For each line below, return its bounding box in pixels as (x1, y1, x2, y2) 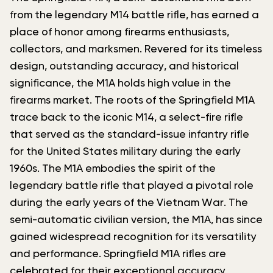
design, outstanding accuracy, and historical (10, 60, 239, 72)
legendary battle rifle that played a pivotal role (10, 180, 253, 191)
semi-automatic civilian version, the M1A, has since (10, 214, 263, 225)
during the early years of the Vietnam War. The (10, 197, 248, 208)
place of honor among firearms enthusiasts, (10, 26, 229, 38)
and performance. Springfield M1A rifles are (10, 248, 226, 260)
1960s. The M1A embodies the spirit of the (10, 163, 216, 174)
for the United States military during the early (10, 146, 241, 157)
